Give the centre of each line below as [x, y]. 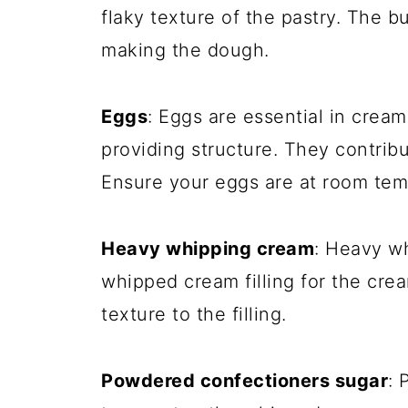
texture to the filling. [194, 314]
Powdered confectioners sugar [245, 381]
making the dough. [185, 50]
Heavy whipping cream [208, 249]
